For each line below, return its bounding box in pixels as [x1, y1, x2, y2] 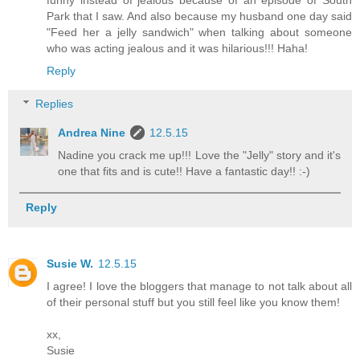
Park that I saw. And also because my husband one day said [47, 9, 352, 22]
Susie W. [47, 257, 93, 271]
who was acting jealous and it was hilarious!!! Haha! [47, 41, 308, 55]
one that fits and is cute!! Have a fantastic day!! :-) [58, 165, 311, 178]
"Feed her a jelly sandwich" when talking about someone [47, 25, 352, 39]
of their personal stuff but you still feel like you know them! [47, 296, 340, 309]
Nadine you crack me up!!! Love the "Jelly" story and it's [58, 149, 341, 162]
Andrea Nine [58, 126, 126, 140]
